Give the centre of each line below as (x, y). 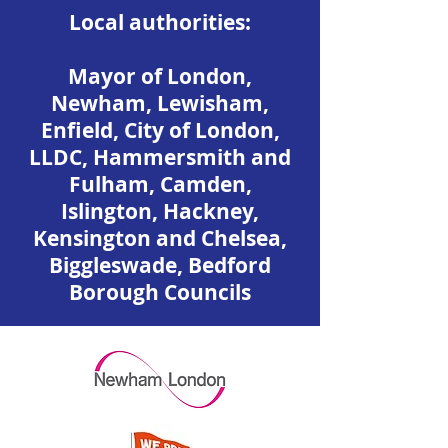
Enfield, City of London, (160, 130)
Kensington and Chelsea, (160, 238)
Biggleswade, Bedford (160, 265)
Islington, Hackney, (160, 211)
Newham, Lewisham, (160, 103)
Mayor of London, (160, 76)
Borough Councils (160, 292)
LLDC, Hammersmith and (160, 157)
